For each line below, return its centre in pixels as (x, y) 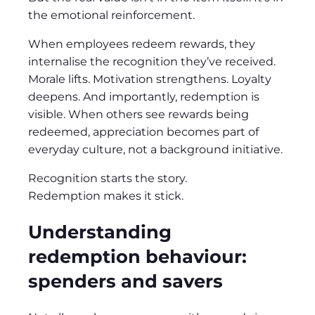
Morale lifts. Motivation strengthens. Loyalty (150, 79)
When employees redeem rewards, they (142, 44)
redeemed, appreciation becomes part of (143, 132)
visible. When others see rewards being (139, 115)
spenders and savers (126, 281)
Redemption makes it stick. (106, 196)
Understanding (100, 232)
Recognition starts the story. (108, 179)
